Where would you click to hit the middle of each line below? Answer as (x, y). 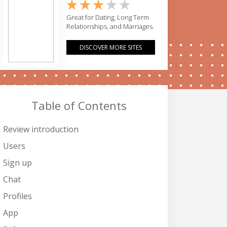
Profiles (17, 196)
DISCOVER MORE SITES (111, 47)
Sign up (17, 163)
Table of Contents (79, 105)
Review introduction (41, 129)
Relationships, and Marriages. (110, 26)
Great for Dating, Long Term (108, 17)
